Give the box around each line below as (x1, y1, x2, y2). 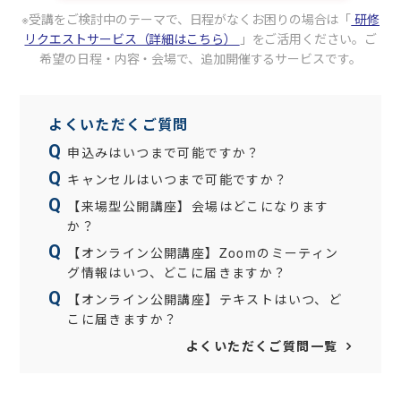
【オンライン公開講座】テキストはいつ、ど (67, 290, 343, 308)
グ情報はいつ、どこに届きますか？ (67, 263, 287, 281)
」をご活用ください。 (239, 30, 364, 47)
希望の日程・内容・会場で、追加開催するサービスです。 (39, 49, 362, 67)
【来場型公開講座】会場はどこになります (67, 197, 329, 215)
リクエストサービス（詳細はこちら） (24, 30, 240, 47)
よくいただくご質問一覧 (185, 337, 338, 354)
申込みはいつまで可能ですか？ (67, 143, 260, 161)
